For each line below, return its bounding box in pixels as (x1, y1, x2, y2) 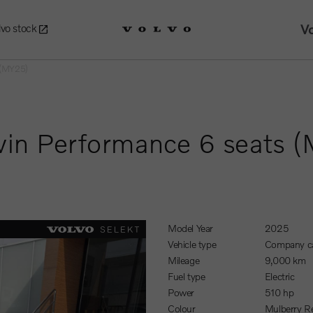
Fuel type (173, 270, 205, 282)
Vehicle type (173, 238, 217, 250)
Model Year (176, 222, 214, 234)
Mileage (176, 254, 200, 266)
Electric (270, 270, 295, 282)
